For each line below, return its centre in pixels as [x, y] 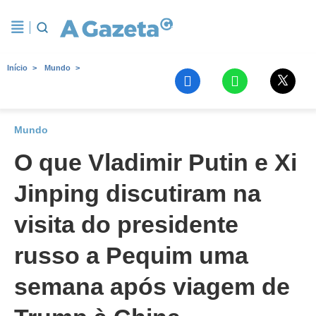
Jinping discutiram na [138, 193]
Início [17, 68]
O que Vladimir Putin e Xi [156, 162]
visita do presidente [126, 224]
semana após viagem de [152, 286]
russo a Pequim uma [131, 255]
